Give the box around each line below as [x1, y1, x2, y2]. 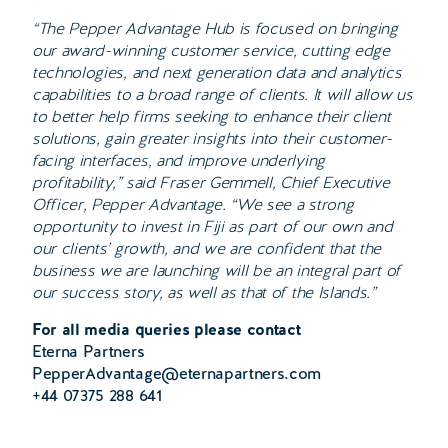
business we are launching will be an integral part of [32, 260, 402, 282]
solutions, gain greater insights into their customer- [32, 128, 393, 150]
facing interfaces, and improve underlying [32, 150, 325, 172]
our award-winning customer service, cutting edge [32, 40, 390, 62]
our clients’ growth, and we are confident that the [32, 238, 381, 260]
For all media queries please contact [32, 319, 301, 341]
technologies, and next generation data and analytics [32, 62, 402, 84]
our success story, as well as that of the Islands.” [32, 282, 376, 304]
